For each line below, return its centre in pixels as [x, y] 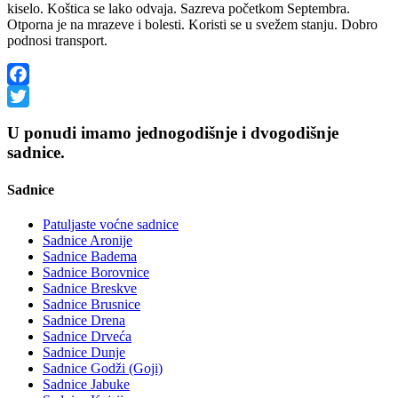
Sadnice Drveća [87, 336]
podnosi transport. [57, 40]
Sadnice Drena [84, 320]
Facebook [35, 96]
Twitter [27, 118]
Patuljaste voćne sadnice [111, 224]
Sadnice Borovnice [96, 272]
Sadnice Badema [90, 256]
